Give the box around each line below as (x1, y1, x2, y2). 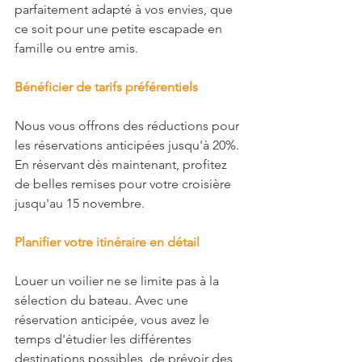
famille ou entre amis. (15, 40, 138, 56)
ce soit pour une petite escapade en (15, 20, 225, 36)
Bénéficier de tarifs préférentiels (15, 78, 198, 95)
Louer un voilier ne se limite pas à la (15, 272, 222, 288)
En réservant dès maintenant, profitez (15, 156, 230, 172)
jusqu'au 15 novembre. (15, 195, 148, 211)
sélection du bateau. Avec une (15, 292, 192, 308)
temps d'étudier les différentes (15, 330, 195, 347)
